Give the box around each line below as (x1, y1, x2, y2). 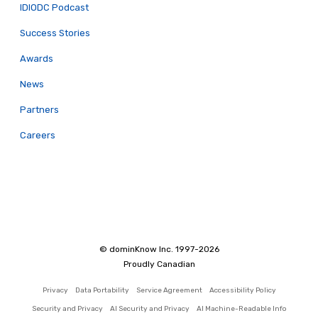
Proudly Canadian (123, 258, 195, 269)
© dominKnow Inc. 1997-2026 (99, 243, 219, 254)
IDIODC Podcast (20, 1, 89, 13)
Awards (20, 53, 53, 64)
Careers (20, 129, 55, 141)
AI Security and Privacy (109, 304, 190, 313)
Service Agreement (136, 285, 202, 295)
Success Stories (20, 27, 90, 38)
